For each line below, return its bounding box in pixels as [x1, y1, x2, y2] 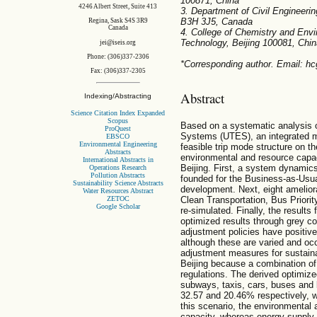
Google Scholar [96, 202, 140, 210]
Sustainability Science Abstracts [72, 178, 163, 187]
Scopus [108, 116, 129, 125]
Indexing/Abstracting [84, 92, 152, 100]
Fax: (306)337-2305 [90, 67, 146, 75]
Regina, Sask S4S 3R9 [88, 17, 148, 25]
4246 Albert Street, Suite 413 [79, 2, 158, 10]
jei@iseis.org [100, 38, 137, 46]
